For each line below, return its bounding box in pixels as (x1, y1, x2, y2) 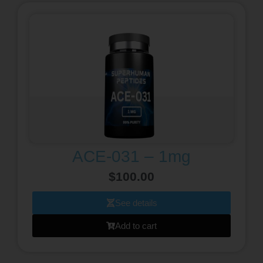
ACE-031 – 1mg (72, 147, 191, 166)
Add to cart (115, 220, 157, 231)
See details (114, 197, 157, 208)
